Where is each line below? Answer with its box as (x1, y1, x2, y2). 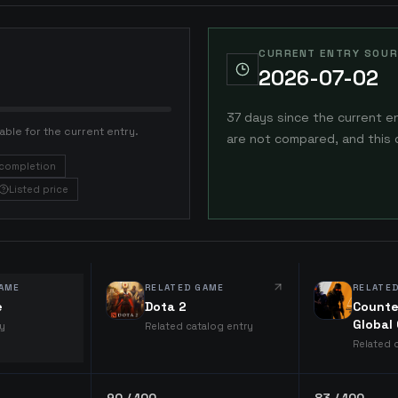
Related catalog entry (145, 320, 253, 332)
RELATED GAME (145, 282, 225, 293)
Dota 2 (145, 298, 187, 314)
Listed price (9, 183, 68, 195)
